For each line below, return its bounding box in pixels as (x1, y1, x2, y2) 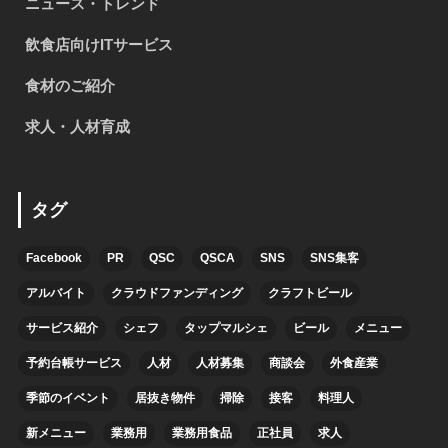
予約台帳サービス (25, 355, 122, 370)
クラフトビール (267, 285, 352, 300)
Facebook (25, 250, 82, 265)
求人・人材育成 (24, 118, 130, 135)
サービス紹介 (25, 320, 98, 335)
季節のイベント (25, 390, 110, 405)
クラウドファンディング (110, 285, 243, 300)
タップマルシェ (183, 320, 268, 335)
